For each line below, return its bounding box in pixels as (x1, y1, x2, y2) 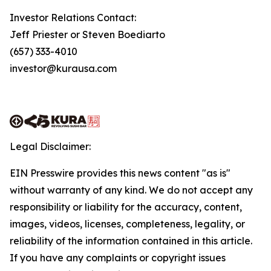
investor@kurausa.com (10, 62, 117, 74)
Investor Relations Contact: (10, 11, 136, 24)
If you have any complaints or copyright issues (10, 252, 226, 264)
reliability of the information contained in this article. (10, 235, 252, 247)
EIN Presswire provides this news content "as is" (10, 167, 230, 179)
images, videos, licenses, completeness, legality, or (10, 218, 245, 230)
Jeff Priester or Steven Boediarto (10, 28, 165, 41)
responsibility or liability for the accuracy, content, (10, 201, 242, 213)
